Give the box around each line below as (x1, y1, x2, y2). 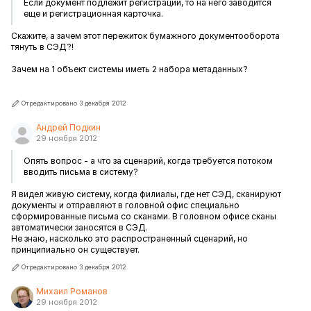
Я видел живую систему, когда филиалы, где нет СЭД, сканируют (11, 189, 281, 199)
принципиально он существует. (11, 244, 140, 255)
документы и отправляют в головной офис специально (11, 200, 239, 210)
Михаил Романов (36, 286, 108, 296)
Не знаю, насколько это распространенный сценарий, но (11, 233, 248, 244)
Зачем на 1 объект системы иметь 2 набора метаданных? (11, 64, 248, 74)
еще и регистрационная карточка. (24, 8, 163, 19)
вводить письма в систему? (24, 167, 138, 177)
